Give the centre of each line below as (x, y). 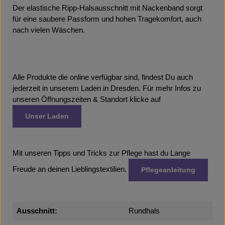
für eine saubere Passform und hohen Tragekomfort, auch (107, 19)
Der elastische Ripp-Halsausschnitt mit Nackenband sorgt (107, 8)
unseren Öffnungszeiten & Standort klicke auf (87, 99)
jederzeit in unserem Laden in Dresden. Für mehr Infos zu (107, 88)
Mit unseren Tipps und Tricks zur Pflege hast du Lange (101, 153)
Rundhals (144, 211)
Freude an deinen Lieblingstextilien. (71, 170)
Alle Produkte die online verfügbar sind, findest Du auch (103, 77)
